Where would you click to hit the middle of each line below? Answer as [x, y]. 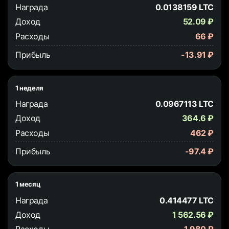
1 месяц [28, 184]
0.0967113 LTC [184, 104]
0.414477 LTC [187, 200]
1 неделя [29, 88]
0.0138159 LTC [184, 7]
